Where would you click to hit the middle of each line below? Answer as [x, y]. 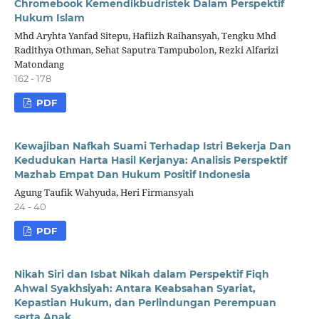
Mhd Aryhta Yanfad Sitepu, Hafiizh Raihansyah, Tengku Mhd [145, 35]
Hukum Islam [49, 17]
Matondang [39, 64]
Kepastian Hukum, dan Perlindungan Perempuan [145, 302]
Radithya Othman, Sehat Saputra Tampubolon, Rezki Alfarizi [146, 49]
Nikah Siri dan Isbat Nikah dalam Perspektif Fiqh [141, 274]
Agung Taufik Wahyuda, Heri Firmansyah [104, 192]
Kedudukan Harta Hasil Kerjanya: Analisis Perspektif [150, 160]
